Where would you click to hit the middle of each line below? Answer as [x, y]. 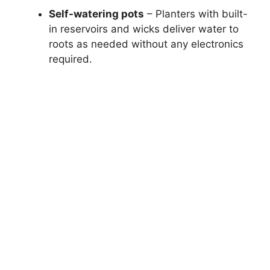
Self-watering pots [96, 14]
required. [71, 59]
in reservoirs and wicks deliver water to [144, 29]
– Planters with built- [196, 14]
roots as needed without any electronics [146, 44]
